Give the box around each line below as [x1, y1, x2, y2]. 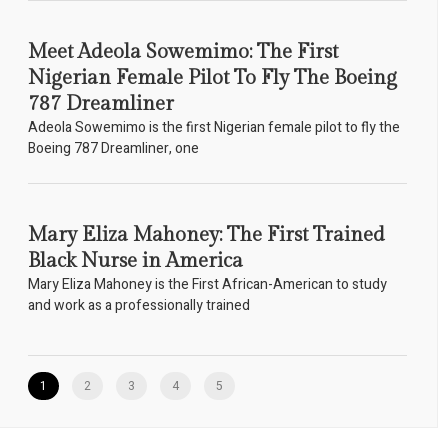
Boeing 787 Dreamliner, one [27, 138, 199, 160]
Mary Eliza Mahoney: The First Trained [27, 223, 385, 248]
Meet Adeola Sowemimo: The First [27, 40, 338, 65]
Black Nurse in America [27, 249, 243, 274]
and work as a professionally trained [27, 295, 250, 317]
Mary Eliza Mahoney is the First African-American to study [27, 274, 387, 296]
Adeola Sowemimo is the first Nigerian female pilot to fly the [27, 117, 400, 139]
